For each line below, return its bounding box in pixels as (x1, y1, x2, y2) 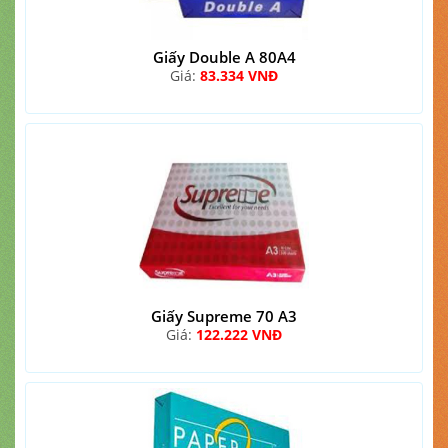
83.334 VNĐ (200, 66, 278, 85)
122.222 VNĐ (196, 325, 282, 344)
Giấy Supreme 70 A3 (151, 306, 297, 326)
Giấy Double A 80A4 (152, 47, 296, 67)
